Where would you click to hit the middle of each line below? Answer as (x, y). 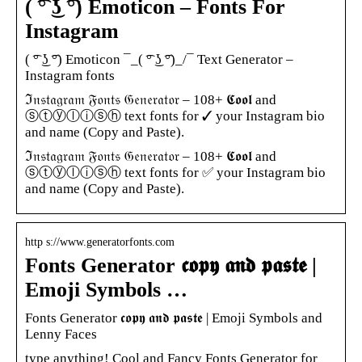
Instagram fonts (70, 75)
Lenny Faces (61, 334)
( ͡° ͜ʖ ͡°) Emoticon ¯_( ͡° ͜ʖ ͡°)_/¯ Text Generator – (159, 59)
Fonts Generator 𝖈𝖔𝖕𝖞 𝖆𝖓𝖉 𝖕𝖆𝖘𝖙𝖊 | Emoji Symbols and (174, 318)
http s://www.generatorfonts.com (100, 242)
